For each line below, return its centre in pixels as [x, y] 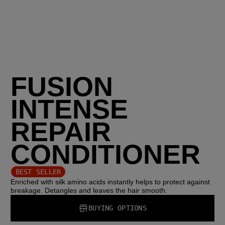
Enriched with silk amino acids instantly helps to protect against [110, 182]
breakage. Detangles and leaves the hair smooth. [89, 191]
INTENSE [70, 109]
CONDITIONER [106, 155]
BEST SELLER [38, 172]
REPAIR [61, 132]
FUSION [62, 87]
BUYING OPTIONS [118, 208]
